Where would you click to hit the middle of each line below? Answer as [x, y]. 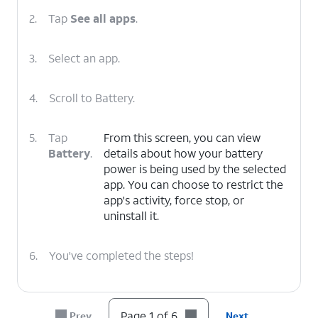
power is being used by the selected [195, 169]
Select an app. [84, 58]
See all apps [103, 18]
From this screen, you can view [182, 137]
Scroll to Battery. [92, 98]
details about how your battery [183, 153]
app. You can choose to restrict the [193, 184]
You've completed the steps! [121, 255]
